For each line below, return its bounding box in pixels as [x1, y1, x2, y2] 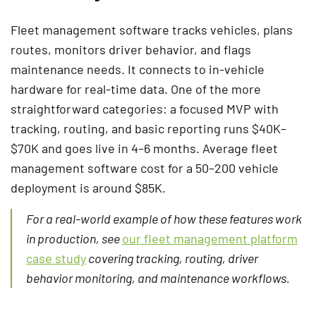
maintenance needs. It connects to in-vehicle [11, 61, 265, 77]
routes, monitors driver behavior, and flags [11, 41, 251, 57]
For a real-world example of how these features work [26, 210, 302, 226]
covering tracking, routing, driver [86, 250, 258, 266]
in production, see [26, 230, 122, 246]
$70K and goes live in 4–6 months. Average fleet [11, 140, 278, 156]
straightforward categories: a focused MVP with [11, 100, 279, 116]
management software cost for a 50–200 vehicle [11, 159, 279, 176]
